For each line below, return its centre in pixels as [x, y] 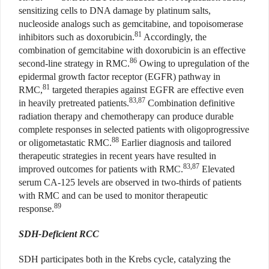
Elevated [217, 169]
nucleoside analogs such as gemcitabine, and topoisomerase [131, 24]
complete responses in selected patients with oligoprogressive [134, 130]
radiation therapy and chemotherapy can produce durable [126, 116]
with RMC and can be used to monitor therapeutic [113, 196]
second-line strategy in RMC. [74, 64]
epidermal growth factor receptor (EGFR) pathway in [119, 77]
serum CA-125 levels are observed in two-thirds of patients [130, 183]
